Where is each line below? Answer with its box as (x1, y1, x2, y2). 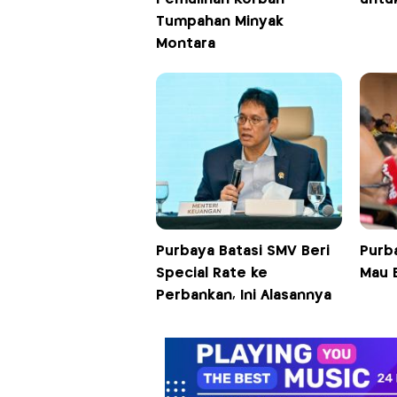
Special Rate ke (155, 267, 268, 281)
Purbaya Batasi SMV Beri (155, 245, 330, 259)
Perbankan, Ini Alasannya (155, 289, 331, 303)
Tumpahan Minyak (155, 15, 284, 29)
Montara (155, 37, 215, 51)
